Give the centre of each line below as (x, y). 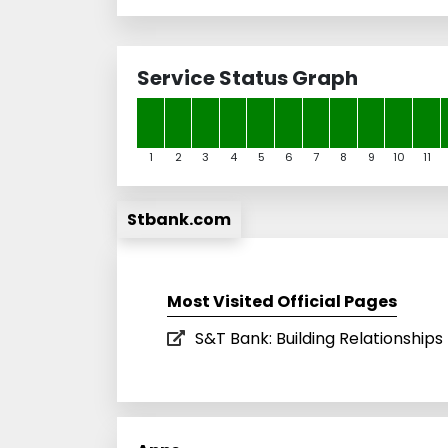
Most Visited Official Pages (282, 301)
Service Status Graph (247, 77)
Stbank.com (179, 219)
